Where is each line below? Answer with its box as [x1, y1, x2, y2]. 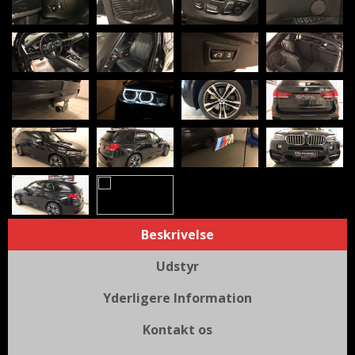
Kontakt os [143, 321, 212, 339]
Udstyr [156, 258, 199, 276]
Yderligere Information [103, 289, 252, 307]
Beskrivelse [141, 226, 214, 244]
